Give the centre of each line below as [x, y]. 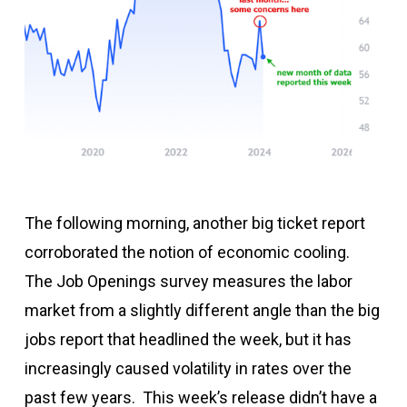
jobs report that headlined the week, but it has [188, 340]
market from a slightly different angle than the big [202, 311]
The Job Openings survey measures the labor [188, 282]
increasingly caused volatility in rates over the [188, 369]
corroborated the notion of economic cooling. [189, 253]
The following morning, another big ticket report [194, 223]
